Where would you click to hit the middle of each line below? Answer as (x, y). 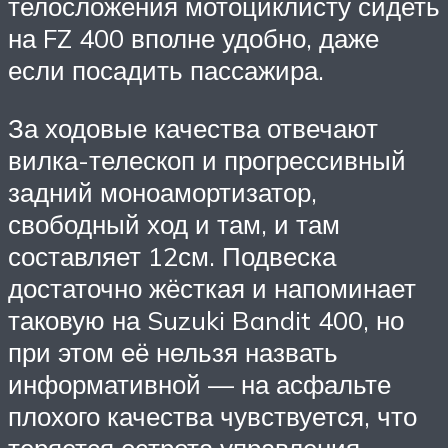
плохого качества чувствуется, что (212, 415)
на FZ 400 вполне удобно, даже (193, 38)
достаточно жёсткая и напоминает (212, 287)
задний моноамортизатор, (162, 191)
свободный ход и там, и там (174, 223)
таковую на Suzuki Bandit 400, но (206, 319)
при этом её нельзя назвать (173, 351)
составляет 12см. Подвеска (172, 255)
